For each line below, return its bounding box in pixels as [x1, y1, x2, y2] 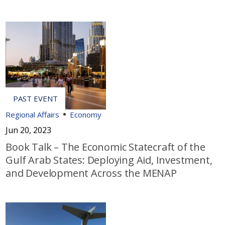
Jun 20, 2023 [6, 124, 52, 136]
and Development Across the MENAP [6, 166, 177, 180]
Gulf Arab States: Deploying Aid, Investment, [6, 153, 212, 167]
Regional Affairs [6, 109, 60, 120]
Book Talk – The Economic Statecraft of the [6, 140, 205, 154]
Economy [70, 109, 102, 120]
